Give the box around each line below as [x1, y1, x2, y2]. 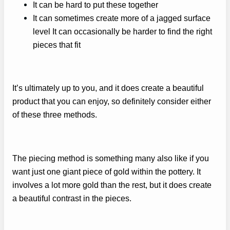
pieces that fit [33, 40, 81, 49]
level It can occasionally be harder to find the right [33, 26, 212, 36]
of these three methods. [12, 110, 97, 120]
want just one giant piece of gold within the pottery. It [12, 166, 201, 176]
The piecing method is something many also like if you [12, 153, 209, 163]
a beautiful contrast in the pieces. [12, 193, 131, 203]
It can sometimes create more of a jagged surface [33, 13, 210, 23]
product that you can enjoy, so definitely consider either [12, 97, 211, 106]
